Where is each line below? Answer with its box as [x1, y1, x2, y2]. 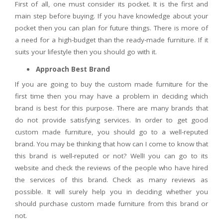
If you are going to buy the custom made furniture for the [15, 80, 208, 89]
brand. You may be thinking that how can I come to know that [15, 139, 208, 149]
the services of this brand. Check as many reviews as [15, 175, 208, 185]
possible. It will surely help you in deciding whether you [15, 187, 208, 197]
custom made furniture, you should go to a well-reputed [15, 127, 208, 137]
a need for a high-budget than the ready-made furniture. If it [15, 35, 208, 45]
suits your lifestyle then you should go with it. [15, 47, 157, 57]
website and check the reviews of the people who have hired [15, 163, 208, 173]
